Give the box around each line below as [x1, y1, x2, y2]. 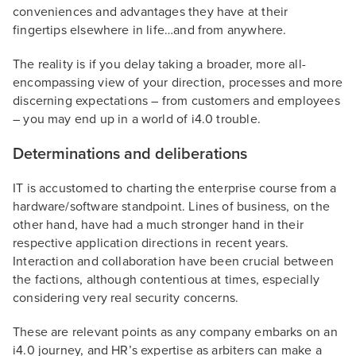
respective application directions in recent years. [13, 235, 288, 251]
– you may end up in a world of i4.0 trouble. [13, 111, 261, 127]
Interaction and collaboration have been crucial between [13, 253, 334, 269]
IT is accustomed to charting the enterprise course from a [13, 180, 337, 196]
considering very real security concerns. [13, 290, 239, 306]
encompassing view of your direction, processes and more [13, 75, 342, 91]
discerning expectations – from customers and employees [13, 93, 340, 109]
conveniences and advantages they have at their [13, 4, 288, 20]
